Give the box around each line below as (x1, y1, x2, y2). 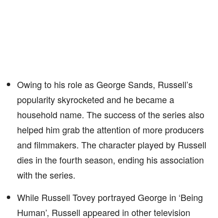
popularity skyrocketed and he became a (17, 93, 174, 106)
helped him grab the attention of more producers (17, 123, 204, 136)
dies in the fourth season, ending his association (17, 153, 204, 166)
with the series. (17, 168, 75, 181)
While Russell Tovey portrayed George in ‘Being (17, 191, 203, 203)
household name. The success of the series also (17, 108, 204, 121)
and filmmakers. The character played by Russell (17, 138, 206, 151)
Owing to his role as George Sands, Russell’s (17, 78, 193, 91)
